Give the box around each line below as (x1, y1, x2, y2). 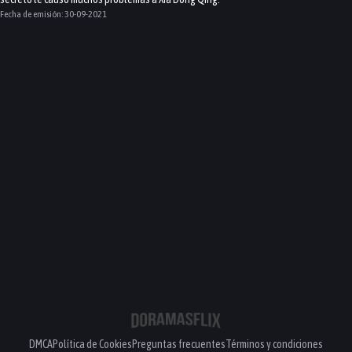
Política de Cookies (53, 338, 132, 350)
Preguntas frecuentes (132, 338, 225, 350)
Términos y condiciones (225, 338, 323, 350)
